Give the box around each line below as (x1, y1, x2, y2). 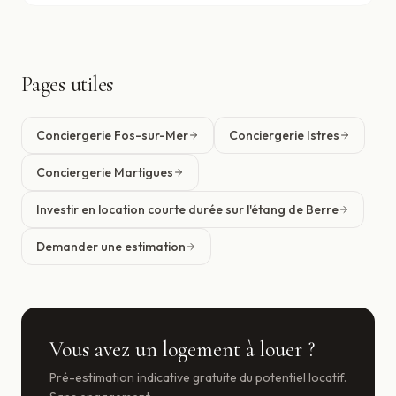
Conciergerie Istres (229, 127, 339, 143)
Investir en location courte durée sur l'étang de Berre (36, 202, 339, 217)
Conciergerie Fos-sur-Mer (36, 127, 188, 143)
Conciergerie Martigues (36, 164, 173, 180)
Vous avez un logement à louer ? (49, 337, 315, 362)
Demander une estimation (36, 239, 186, 255)
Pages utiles (21, 72, 114, 97)
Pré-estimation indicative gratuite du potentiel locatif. (49, 369, 346, 385)
